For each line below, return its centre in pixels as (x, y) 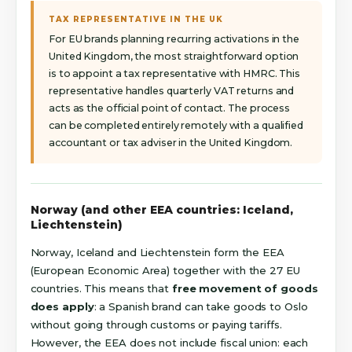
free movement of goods (245, 289)
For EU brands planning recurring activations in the (174, 38)
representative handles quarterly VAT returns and (172, 90)
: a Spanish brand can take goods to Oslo (201, 307)
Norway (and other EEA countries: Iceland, (161, 210)
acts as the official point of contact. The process (170, 108)
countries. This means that (101, 289)
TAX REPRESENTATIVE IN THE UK (136, 20)
